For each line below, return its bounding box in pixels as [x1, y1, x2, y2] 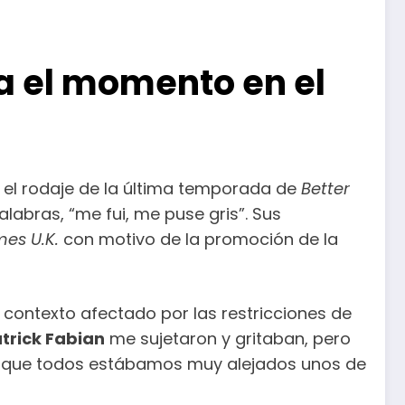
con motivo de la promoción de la [59, 227, 338, 250]
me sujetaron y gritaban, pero [105, 326, 351, 350]
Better [301, 176, 350, 200]
